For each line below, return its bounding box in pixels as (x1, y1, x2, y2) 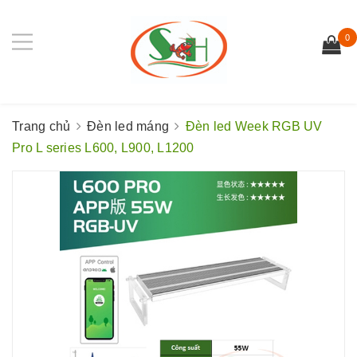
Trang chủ (12, 120, 71, 133)
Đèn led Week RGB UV (185, 120, 323, 133)
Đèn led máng (87, 120, 169, 133)
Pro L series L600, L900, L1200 (12, 141, 194, 155)
